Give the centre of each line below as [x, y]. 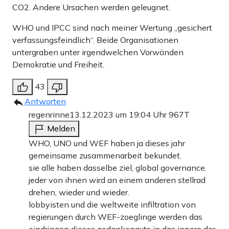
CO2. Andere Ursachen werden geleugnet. [91, 7]
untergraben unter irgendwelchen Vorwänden [98, 52]
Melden [61, 129]
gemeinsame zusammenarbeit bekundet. [105, 156]
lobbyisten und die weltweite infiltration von [112, 205]
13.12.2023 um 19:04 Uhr [119, 115]
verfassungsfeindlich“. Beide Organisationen [95, 40]
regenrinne [49, 115]
